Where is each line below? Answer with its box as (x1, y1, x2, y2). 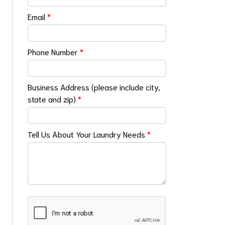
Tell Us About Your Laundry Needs (28, 129, 148, 139)
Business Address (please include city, (28, 81, 161, 92)
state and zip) (28, 93, 78, 104)
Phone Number (28, 46, 80, 57)
